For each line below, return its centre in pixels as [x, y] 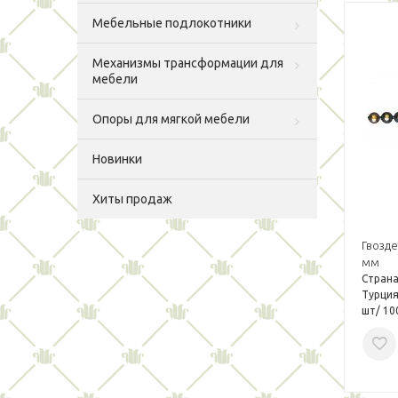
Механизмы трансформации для [188, 63]
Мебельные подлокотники [172, 23]
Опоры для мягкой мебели [171, 119]
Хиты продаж [132, 199]
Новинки [117, 159]
